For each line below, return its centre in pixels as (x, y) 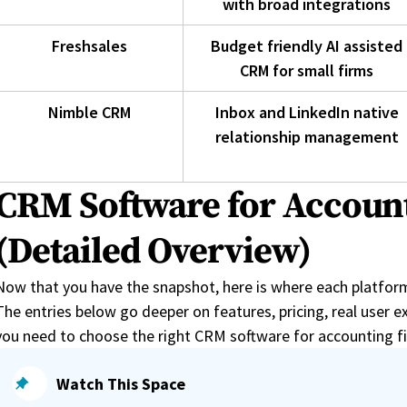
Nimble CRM (89, 113)
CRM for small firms (307, 71)
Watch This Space (121, 383)
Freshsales (89, 46)
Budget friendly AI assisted (307, 46)
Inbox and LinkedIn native (307, 113)
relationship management (307, 137)
